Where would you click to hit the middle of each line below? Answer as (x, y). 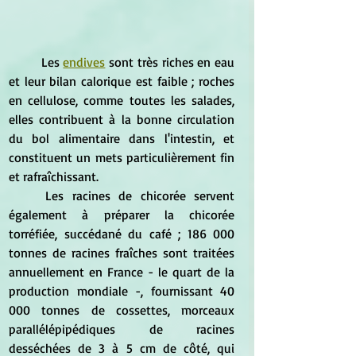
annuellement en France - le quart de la (122, 272)
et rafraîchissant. (54, 176)
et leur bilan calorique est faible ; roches (122, 81)
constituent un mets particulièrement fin (122, 157)
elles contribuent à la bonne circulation (122, 119)
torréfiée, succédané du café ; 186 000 (122, 234)
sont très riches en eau (170, 62)
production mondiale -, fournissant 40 (122, 291)
